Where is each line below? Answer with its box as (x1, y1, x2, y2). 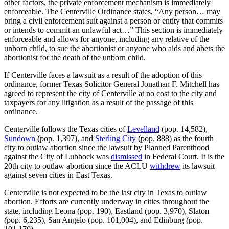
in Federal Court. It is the (142, 152, 224, 161)
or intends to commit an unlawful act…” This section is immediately (4, 25, 223, 34)
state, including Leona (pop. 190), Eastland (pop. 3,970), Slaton (4, 206, 209, 215)
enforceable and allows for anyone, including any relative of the (4, 34, 209, 43)
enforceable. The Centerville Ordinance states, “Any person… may (4, 7, 220, 16)
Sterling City (95, 133, 136, 143)
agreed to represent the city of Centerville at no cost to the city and (4, 88, 217, 98)
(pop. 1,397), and (35, 133, 95, 143)
